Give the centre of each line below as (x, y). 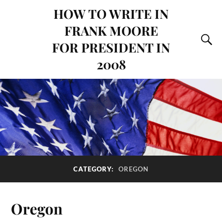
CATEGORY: (95, 169)
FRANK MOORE (111, 30)
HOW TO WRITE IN (111, 13)
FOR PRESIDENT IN (111, 47)
